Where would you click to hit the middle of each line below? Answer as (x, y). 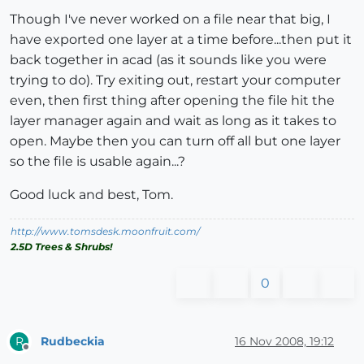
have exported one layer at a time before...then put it (181, 40)
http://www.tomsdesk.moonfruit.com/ (105, 232)
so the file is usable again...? (97, 162)
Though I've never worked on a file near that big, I (170, 19)
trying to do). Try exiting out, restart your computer (175, 80)
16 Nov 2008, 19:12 (284, 341)
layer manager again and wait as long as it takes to (173, 121)
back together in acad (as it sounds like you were (168, 60)
